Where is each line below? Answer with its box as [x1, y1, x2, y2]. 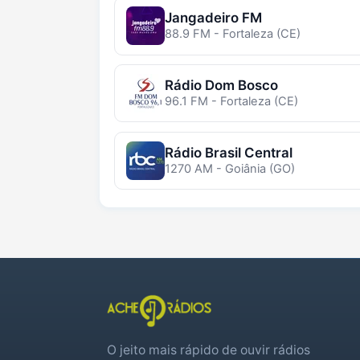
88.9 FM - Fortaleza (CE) [164, 27, 301, 42]
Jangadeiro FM [164, 10, 262, 27]
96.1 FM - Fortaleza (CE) [164, 94, 298, 109]
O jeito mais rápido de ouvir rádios [107, 342, 310, 358]
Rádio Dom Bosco [164, 77, 278, 94]
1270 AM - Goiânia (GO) [164, 161, 295, 176]
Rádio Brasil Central [164, 144, 292, 161]
